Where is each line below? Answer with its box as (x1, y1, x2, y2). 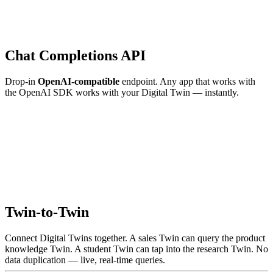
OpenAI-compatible (38, 76, 119, 87)
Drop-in (5, 76, 38, 87)
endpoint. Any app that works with (119, 76, 255, 87)
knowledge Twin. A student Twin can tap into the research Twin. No (5, 243, 268, 254)
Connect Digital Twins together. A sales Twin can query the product (5, 232, 265, 243)
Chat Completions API (5, 47, 146, 63)
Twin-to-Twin (5, 204, 89, 220)
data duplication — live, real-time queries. (5, 254, 165, 265)
